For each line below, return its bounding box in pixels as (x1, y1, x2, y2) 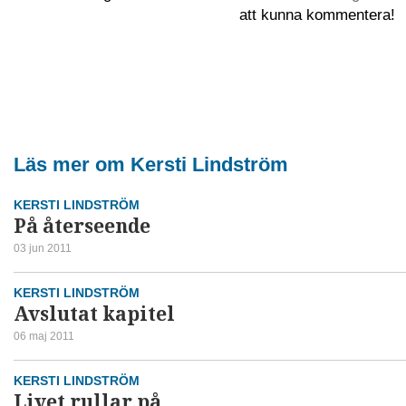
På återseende (14, 212, 150, 240)
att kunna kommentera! (239, 5, 396, 24)
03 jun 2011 (14, 241, 72, 255)
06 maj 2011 (14, 329, 74, 343)
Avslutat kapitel (14, 300, 175, 328)
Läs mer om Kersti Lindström (14, 152, 288, 176)
